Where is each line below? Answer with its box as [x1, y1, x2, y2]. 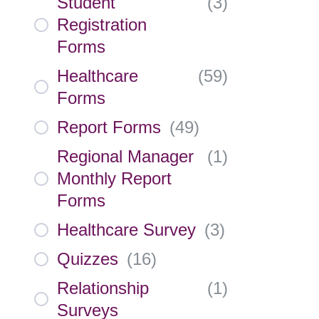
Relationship [57, 278, 149, 298]
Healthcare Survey [57, 220, 196, 239]
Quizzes [57, 249, 118, 268]
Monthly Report [57, 169, 172, 188]
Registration [57, 15, 147, 34]
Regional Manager [57, 147, 194, 166]
